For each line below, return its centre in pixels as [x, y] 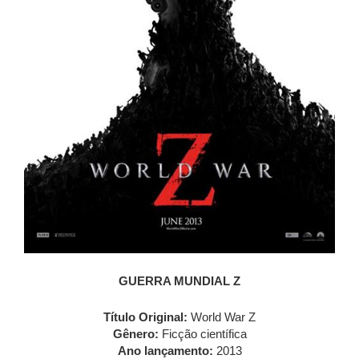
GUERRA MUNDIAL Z [179, 281]
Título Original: [147, 317]
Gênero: [135, 334]
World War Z [223, 317]
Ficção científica [202, 334]
